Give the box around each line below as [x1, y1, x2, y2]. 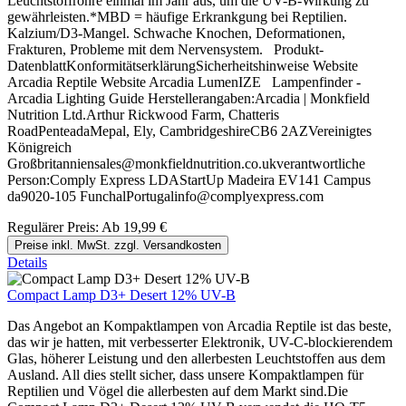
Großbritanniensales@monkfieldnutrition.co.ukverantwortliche [7, 156, 365, 172]
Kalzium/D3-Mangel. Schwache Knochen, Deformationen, [7, 25, 345, 42]
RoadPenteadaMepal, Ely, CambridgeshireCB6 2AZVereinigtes [7, 123, 372, 140]
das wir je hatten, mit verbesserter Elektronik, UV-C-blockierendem [7, 334, 392, 351]
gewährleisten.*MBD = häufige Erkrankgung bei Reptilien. [7, 9, 347, 25]
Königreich [7, 140, 72, 156]
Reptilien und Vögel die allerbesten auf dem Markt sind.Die [7, 383, 348, 400]
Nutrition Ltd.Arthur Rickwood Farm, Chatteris [7, 107, 279, 123]
